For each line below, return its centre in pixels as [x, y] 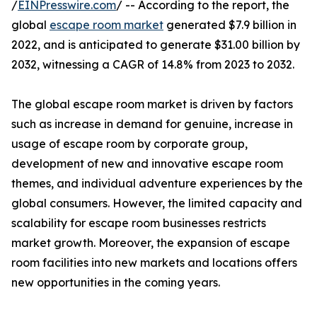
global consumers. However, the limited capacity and [157, 203]
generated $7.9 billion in [230, 25]
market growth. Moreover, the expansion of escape [151, 243]
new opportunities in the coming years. [116, 283]
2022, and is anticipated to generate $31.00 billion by [156, 45]
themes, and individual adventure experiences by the [157, 184]
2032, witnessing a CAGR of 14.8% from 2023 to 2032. [153, 65]
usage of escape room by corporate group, [129, 144]
